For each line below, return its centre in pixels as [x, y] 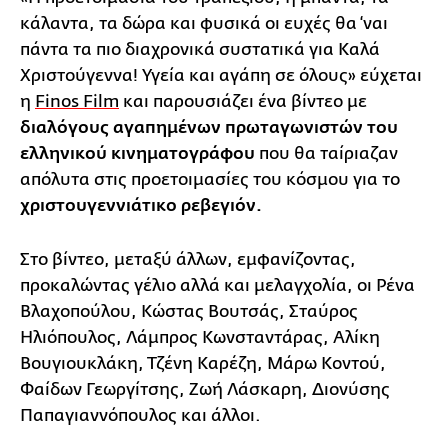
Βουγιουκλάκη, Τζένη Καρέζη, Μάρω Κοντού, [203, 363]
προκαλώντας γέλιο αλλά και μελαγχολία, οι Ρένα [217, 285]
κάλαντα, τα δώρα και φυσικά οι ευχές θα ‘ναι [204, 23]
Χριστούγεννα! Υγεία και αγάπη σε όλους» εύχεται [221, 75]
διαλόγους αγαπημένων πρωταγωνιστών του [209, 127]
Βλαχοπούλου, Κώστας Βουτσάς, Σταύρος [189, 311]
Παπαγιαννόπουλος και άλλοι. [142, 415]
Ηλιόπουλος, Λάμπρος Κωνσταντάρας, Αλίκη [200, 337]
